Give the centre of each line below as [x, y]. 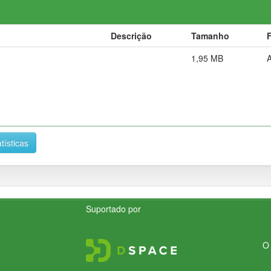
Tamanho [210, 35]
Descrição [131, 35]
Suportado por [114, 208]
